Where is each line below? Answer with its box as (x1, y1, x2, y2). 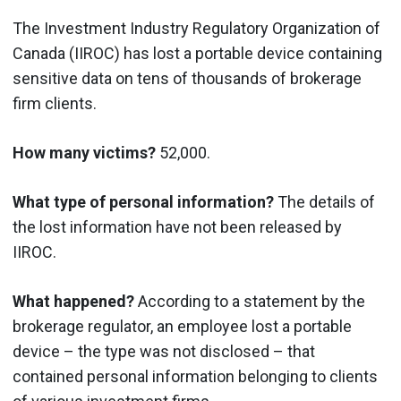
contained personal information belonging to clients (13, 367, 378, 386)
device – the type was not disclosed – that (13, 342, 315, 361)
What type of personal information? (13, 192, 274, 211)
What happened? (13, 292, 138, 311)
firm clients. (13, 94, 97, 113)
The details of (274, 192, 375, 211)
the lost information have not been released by (13, 218, 342, 236)
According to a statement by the (138, 292, 365, 311)
